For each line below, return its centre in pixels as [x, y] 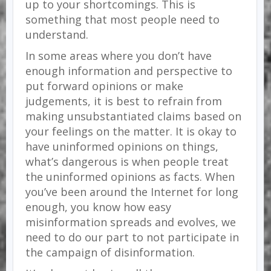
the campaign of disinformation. [112, 252]
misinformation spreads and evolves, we [131, 222]
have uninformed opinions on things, [122, 146]
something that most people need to [122, 19]
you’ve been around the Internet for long [132, 192]
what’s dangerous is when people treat [127, 162]
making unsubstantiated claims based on [133, 116]
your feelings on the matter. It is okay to [131, 131]
